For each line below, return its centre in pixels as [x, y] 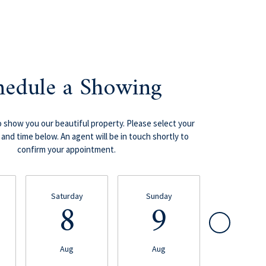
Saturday [67, 196]
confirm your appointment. [66, 149]
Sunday [159, 196]
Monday [251, 196]
